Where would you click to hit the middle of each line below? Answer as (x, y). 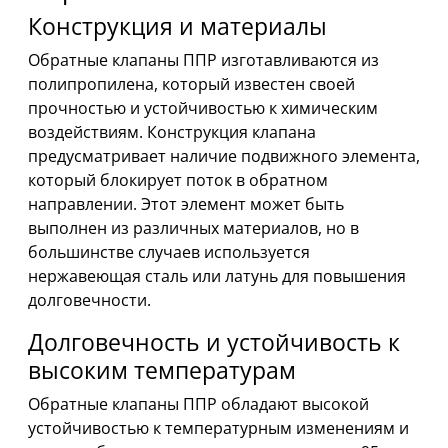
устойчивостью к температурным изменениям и (218, 428)
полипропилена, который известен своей (191, 84)
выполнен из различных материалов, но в (193, 228)
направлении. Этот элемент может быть (186, 204)
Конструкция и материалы (177, 26)
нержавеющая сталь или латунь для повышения (217, 276)
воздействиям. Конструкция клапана (172, 132)
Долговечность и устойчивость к (214, 342)
